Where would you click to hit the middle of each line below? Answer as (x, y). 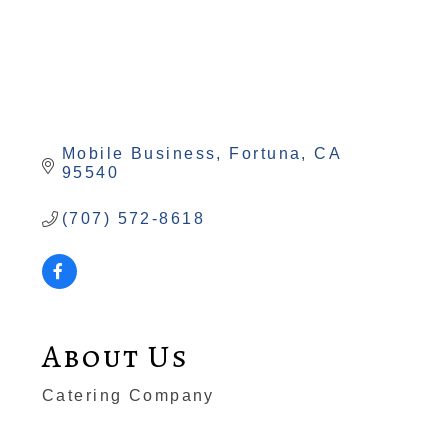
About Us (115, 356)
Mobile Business (139, 154)
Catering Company (128, 396)
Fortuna (265, 154)
